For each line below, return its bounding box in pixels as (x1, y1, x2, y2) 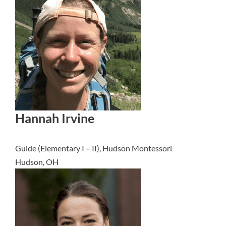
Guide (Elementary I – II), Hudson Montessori (15, 143, 172, 153)
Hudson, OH (15, 157, 59, 166)
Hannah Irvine (15, 111, 94, 126)
